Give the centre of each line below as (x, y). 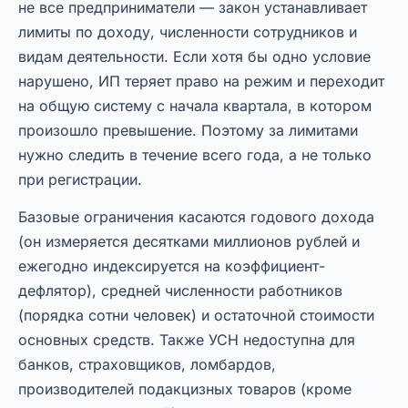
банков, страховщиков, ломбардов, (147, 365)
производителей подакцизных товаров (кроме (185, 389)
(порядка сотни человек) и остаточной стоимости (196, 316)
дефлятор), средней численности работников (180, 291)
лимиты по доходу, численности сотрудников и (188, 32)
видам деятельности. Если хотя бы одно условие (194, 57)
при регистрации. (80, 180)
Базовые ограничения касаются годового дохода (196, 217)
